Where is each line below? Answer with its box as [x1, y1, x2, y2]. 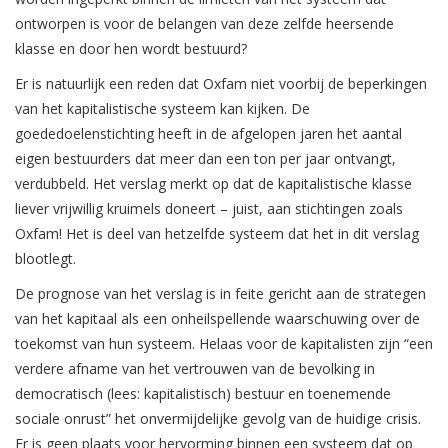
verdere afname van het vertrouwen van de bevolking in [15, 359, 375, 379]
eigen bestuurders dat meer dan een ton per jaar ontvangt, [15, 149, 396, 169]
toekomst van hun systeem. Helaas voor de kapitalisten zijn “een [15, 334, 433, 354]
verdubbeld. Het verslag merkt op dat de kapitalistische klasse [15, 174, 412, 194]
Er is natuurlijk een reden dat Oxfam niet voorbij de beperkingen [15, 74, 427, 94]
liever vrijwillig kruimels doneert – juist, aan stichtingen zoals [15, 199, 403, 219]
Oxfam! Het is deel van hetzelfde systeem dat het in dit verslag [15, 224, 419, 244]
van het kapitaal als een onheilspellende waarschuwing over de [15, 309, 420, 329]
